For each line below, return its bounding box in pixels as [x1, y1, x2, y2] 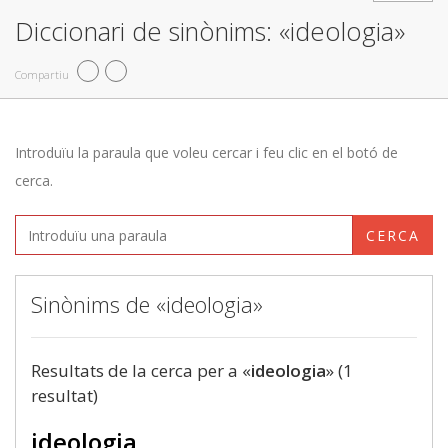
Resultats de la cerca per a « [31, 359, 251, 382]
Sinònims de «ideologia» [31, 289, 263, 319]
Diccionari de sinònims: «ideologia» [15, 14, 405, 48]
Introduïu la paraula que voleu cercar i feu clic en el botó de [15, 143, 398, 162]
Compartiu [15, 66, 69, 82]
